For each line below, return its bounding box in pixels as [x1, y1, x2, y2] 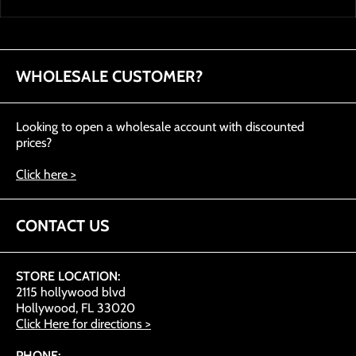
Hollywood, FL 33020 [16, 300, 135, 315]
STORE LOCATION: [16, 269, 120, 284]
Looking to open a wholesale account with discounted [16, 119, 304, 134]
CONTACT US [16, 216, 110, 235]
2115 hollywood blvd [16, 284, 126, 300]
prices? [16, 135, 52, 150]
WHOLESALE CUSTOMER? [16, 67, 203, 86]
